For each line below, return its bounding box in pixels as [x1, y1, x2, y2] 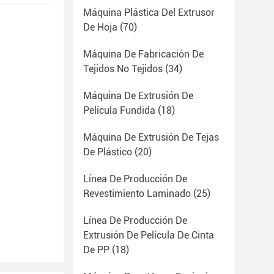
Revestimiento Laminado [83, 188, 191, 199]
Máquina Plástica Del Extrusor [83, 7, 215, 18]
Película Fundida [83, 105, 155, 116]
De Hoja [83, 21, 117, 33]
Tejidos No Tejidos [83, 63, 163, 75]
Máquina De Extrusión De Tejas [83, 131, 219, 143]
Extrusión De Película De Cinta [83, 229, 214, 241]
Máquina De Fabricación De [83, 48, 204, 60]
